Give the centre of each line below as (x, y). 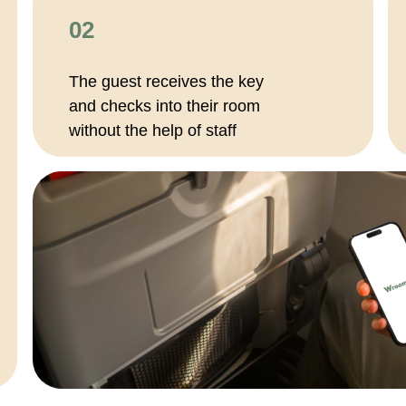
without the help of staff (153, 130)
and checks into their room (164, 106)
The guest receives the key (166, 82)
